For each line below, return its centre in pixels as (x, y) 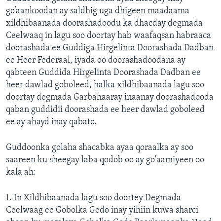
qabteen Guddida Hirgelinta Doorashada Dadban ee (103, 73)
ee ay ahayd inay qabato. (51, 122)
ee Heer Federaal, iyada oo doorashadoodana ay (96, 61)
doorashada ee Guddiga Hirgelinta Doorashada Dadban (110, 48)
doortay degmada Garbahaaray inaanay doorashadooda (110, 98)
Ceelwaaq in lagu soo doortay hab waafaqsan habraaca (109, 36)
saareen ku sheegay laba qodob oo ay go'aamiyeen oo (105, 160)
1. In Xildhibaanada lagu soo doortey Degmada (93, 198)
